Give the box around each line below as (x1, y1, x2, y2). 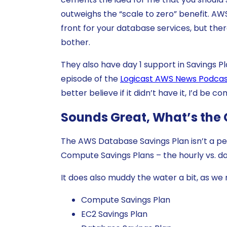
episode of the (61, 72, 120, 85)
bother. (61, 36, 90, 48)
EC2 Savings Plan (81, 208, 147, 220)
